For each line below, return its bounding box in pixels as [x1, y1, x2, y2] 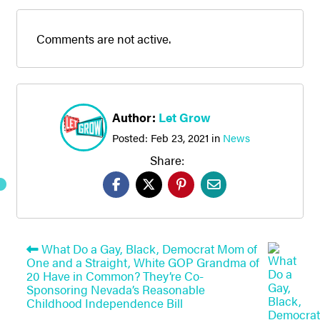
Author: [112, 109, 159, 126]
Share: [150, 151, 185, 169]
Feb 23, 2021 [151, 129, 209, 145]
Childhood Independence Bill [26, 294, 183, 311]
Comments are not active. [36, 30, 171, 48]
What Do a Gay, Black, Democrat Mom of [38, 239, 257, 257]
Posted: [112, 129, 151, 145]
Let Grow [159, 109, 211, 126]
